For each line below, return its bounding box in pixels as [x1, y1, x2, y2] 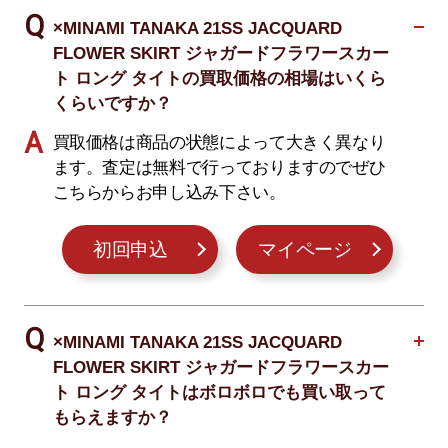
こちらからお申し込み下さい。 [52, 182, 286, 202]
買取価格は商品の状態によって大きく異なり [52, 132, 386, 152]
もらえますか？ [52, 407, 172, 427]
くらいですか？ [52, 94, 172, 114]
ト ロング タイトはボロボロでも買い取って [52, 382, 386, 402]
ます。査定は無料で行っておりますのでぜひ [52, 157, 386, 177]
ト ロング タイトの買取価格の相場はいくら [52, 69, 386, 89]
